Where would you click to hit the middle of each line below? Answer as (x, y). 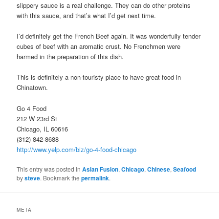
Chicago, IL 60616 (43, 129)
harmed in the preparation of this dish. (70, 57)
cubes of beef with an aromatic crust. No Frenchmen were (99, 46)
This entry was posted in (50, 169)
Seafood (185, 169)
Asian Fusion (100, 169)
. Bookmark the (61, 177)
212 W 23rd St (37, 118)
